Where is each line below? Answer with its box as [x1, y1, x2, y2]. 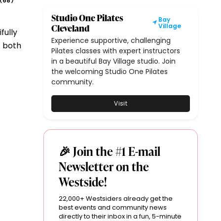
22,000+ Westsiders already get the [59, 193, 173, 203]
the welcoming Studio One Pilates [51, 66, 168, 76]
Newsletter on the [59, 158, 149, 175]
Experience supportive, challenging [51, 35, 171, 45]
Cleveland [51, 21, 90, 34]
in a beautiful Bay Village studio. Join [51, 56, 176, 66]
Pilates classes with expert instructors [51, 45, 181, 56]
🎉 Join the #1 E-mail [59, 143, 161, 159]
